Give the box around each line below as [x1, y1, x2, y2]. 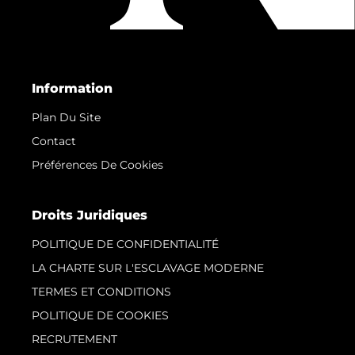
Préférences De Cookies [32, 158, 163, 173]
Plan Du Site [32, 110, 101, 125]
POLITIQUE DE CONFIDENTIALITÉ [32, 237, 219, 252]
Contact [32, 134, 76, 149]
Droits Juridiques [32, 208, 147, 223]
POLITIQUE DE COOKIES [32, 308, 169, 323]
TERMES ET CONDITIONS [32, 284, 171, 300]
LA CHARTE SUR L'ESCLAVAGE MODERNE [32, 261, 264, 276]
